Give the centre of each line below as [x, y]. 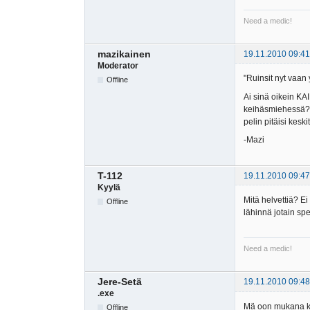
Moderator [118, 65]
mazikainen [124, 54]
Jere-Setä [120, 282]
